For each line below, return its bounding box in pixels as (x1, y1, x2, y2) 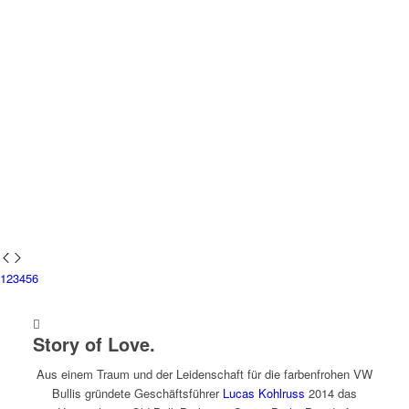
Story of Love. (32, 330, 155, 358)
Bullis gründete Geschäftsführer (52, 384, 223, 403)
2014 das (305, 384, 357, 403)
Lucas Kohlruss (223, 384, 305, 403)
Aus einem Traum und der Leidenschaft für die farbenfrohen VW (37, 365, 372, 383)
